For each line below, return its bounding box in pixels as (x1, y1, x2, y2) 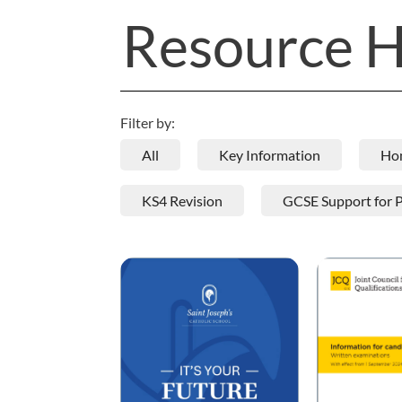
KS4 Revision (142, 192, 223, 210)
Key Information (219, 146, 321, 164)
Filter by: (120, 114, 176, 132)
